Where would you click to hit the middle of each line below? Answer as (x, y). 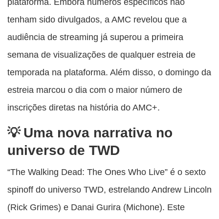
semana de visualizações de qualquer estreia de (101, 55)
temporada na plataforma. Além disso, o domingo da (109, 72)
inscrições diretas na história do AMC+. (84, 108)
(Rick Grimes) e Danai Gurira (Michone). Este (96, 207)
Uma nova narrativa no (98, 133)
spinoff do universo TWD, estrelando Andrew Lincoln (109, 190)
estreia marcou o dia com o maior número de (95, 90)
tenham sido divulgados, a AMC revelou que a (97, 20)
